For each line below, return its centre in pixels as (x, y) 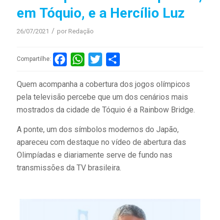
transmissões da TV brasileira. (69, 167)
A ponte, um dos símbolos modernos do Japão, (97, 129)
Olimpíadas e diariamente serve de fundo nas (94, 155)
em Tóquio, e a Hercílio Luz (100, 13)
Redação (81, 31)
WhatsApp (102, 59)
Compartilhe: (34, 59)
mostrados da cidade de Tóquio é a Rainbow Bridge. (106, 110)
